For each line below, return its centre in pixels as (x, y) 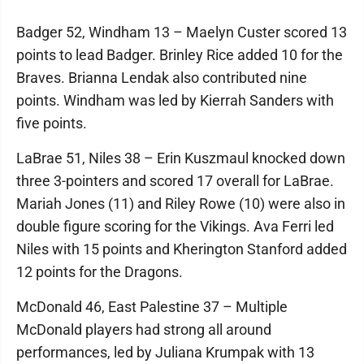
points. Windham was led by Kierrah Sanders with (175, 100)
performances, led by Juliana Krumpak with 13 (165, 352)
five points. (52, 123)
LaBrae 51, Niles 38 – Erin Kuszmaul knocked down (181, 158)
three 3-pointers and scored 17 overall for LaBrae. (175, 181)
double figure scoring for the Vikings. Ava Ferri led (175, 226)
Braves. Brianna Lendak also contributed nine (162, 78)
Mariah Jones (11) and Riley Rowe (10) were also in (181, 204)
